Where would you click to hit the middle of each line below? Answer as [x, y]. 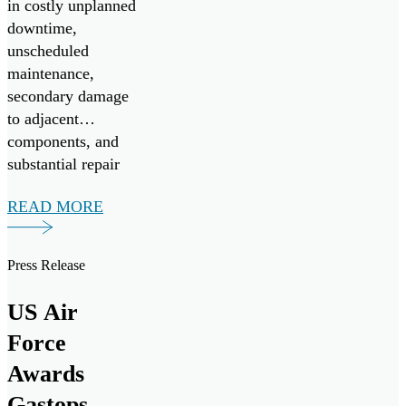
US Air [43, 312]
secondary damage [68, 96]
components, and [63, 141]
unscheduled [48, 50]
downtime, [42, 28]
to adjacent [43, 118]
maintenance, [51, 73]
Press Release [46, 265]
